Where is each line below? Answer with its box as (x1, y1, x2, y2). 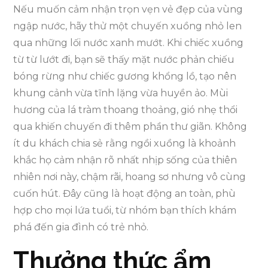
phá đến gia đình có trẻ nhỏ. (13, 221, 149, 233)
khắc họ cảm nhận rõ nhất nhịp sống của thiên (13, 154, 237, 166)
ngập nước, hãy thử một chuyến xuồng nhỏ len (13, 20, 242, 32)
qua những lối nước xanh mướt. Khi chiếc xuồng (13, 37, 244, 49)
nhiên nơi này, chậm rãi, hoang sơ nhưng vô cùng (13, 171, 246, 183)
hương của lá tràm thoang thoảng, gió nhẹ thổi (13, 104, 238, 116)
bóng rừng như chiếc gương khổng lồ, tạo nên (13, 71, 237, 83)
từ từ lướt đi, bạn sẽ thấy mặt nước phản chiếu (13, 54, 235, 66)
